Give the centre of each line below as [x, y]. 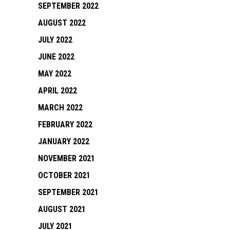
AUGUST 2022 [62, 23]
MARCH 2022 [60, 107]
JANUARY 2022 [64, 141]
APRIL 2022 [57, 90]
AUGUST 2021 [62, 209]
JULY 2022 [55, 40]
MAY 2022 [55, 73]
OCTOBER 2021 [64, 175]
